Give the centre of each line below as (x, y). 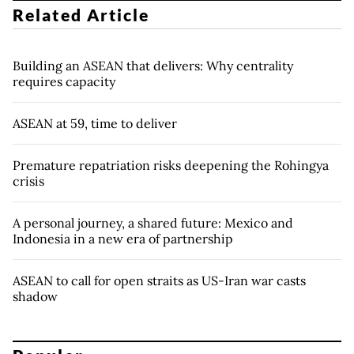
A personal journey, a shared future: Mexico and (153, 222)
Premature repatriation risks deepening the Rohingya (171, 165)
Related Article (81, 14)
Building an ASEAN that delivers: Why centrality (153, 65)
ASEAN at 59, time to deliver (95, 123)
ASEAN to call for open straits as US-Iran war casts (159, 280)
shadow (35, 296)
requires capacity (64, 81)
